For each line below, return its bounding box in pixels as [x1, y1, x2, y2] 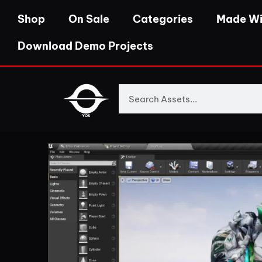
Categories [133, 12, 193, 26]
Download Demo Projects [18, 39, 153, 53]
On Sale [68, 12, 109, 26]
